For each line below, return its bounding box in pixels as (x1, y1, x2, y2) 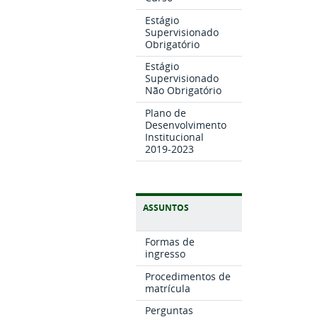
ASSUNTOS (143, 202, 189, 214)
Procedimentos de (145, 269, 231, 283)
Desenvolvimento (145, 118, 227, 132)
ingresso (145, 246, 186, 260)
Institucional (145, 130, 204, 144)
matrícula (145, 281, 191, 295)
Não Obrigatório (145, 83, 222, 98)
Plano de (145, 106, 187, 120)
